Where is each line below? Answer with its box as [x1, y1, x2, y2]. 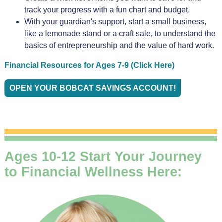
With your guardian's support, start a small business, [24, 17, 206, 26]
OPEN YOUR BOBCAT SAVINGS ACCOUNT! [9, 83, 176, 92]
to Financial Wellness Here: [4, 164, 182, 179]
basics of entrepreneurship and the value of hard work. [24, 41, 214, 50]
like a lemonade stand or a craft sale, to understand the [24, 29, 216, 38]
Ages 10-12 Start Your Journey [4, 149, 202, 164]
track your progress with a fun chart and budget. [24, 5, 190, 14]
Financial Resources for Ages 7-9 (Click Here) [4, 60, 174, 69]
